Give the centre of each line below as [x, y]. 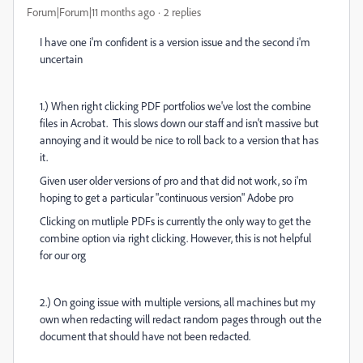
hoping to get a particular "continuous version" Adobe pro [167, 197]
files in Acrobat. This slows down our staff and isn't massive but [179, 123]
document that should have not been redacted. [145, 336]
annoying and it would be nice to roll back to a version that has [179, 140]
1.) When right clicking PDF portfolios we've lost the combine [175, 106]
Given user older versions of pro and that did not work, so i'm [174, 180]
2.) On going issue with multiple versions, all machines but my [177, 302]
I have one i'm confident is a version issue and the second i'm [175, 42]
